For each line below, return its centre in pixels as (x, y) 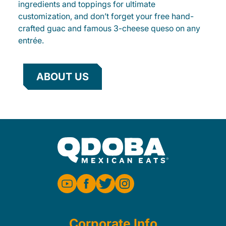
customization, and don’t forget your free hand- (106, 16)
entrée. (31, 40)
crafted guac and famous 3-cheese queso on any (109, 28)
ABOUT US (63, 77)
